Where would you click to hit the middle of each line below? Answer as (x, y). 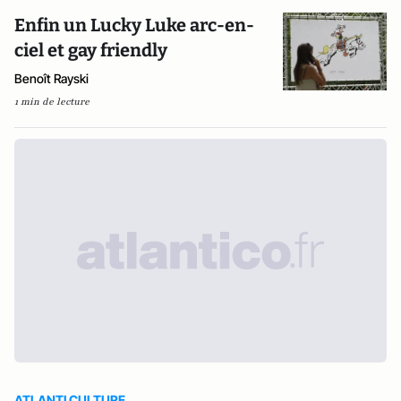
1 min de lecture (52, 102)
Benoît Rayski (51, 79)
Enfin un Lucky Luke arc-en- (134, 26)
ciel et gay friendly (93, 51)
